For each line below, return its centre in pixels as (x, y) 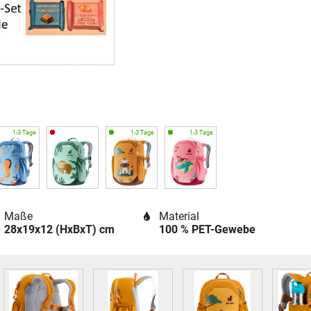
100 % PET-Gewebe (207, 230)
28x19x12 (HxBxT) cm (59, 230)
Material (179, 217)
